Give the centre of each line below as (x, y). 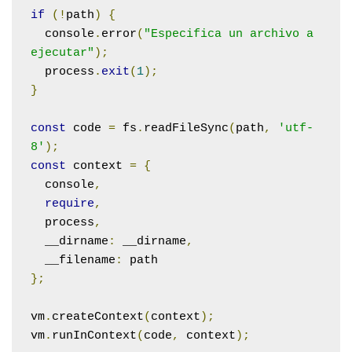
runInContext (94, 335)
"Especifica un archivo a (229, 34)
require (70, 203)
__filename (80, 260)
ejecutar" (62, 53)
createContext (98, 317)
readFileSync (186, 128)
